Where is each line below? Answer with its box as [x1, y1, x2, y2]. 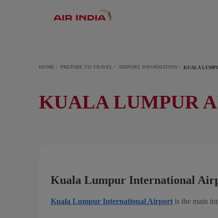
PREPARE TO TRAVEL [60, 64, 112, 70]
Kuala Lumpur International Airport [51, 197, 173, 205]
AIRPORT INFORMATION [118, 64, 178, 70]
